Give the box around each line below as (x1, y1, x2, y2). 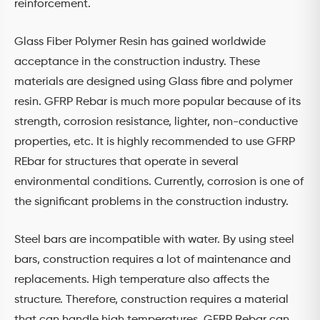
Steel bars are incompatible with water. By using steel (14, 234, 294, 246)
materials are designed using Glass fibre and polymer (14, 76, 293, 89)
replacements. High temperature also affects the (14, 274, 269, 286)
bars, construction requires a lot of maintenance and (14, 254, 291, 266)
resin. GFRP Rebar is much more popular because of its (14, 96, 301, 109)
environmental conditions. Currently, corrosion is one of (14, 176, 304, 189)
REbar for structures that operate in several (14, 156, 239, 169)
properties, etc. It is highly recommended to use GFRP (14, 136, 295, 149)
